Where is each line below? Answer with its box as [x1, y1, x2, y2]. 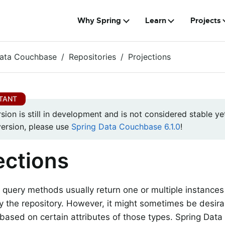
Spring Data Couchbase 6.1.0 [71, 122, 180, 132]
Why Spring [77, 16, 122, 26]
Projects [190, 16, 221, 26]
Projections [128, 52, 171, 62]
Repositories [69, 52, 116, 62]
